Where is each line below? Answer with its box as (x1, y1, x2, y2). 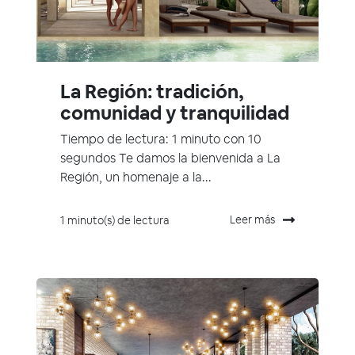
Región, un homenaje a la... (60, 168, 212, 185)
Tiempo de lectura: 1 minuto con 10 (60, 130, 261, 147)
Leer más (230, 212, 275, 227)
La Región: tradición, (60, 78, 243, 104)
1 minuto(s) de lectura (60, 213, 169, 228)
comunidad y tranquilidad (60, 100, 289, 125)
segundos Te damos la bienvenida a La (60, 149, 281, 166)
